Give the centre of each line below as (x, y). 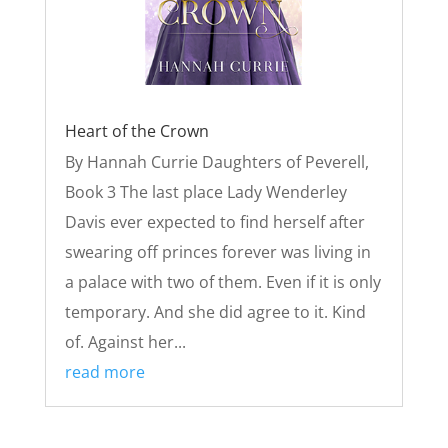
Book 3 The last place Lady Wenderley (205, 192)
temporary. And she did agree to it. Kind (215, 312)
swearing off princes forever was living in (217, 252)
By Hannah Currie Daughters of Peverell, (216, 162)
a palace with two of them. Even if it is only (222, 282)
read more (104, 372)
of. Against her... (125, 342)
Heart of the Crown (136, 131)
